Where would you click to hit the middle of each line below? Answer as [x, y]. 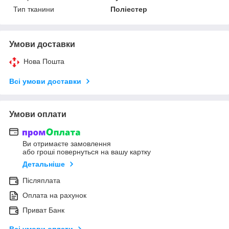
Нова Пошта [44, 61]
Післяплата [41, 181]
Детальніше [44, 164]
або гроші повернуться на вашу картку [87, 152]
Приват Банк [43, 210]
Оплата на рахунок [54, 196]
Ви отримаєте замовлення [67, 144]
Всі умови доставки [45, 81]
